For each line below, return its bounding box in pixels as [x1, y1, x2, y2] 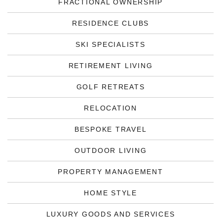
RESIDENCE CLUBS [72, 19, 149, 27]
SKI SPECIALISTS [75, 40, 146, 48]
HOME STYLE [84, 189, 137, 197]
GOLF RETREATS [76, 83, 145, 91]
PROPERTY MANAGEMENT [58, 168, 163, 176]
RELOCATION [84, 104, 137, 112]
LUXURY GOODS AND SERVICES [46, 210, 175, 218]
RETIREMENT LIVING [68, 62, 153, 70]
